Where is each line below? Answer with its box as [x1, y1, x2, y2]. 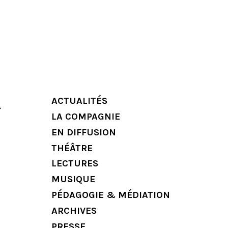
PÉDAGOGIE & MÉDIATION [51, 189, 170, 201]
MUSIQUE [51, 174, 95, 185]
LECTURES [51, 158, 98, 169]
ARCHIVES [51, 205, 97, 216]
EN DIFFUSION [51, 126, 116, 138]
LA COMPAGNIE [51, 110, 120, 122]
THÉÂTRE [51, 142, 93, 154]
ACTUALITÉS [51, 95, 107, 106]
